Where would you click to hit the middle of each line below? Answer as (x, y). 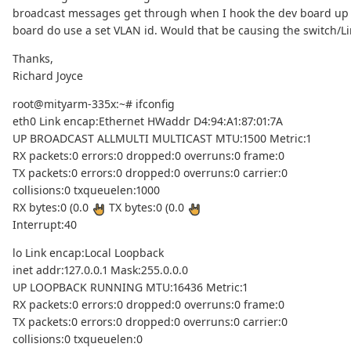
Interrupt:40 (45, 225)
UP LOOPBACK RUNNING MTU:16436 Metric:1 (130, 288)
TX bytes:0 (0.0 (147, 208)
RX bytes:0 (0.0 (52, 208)
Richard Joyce (48, 76)
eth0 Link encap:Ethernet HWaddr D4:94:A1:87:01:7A (148, 121)
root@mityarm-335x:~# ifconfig (94, 104)
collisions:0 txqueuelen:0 (78, 339)
